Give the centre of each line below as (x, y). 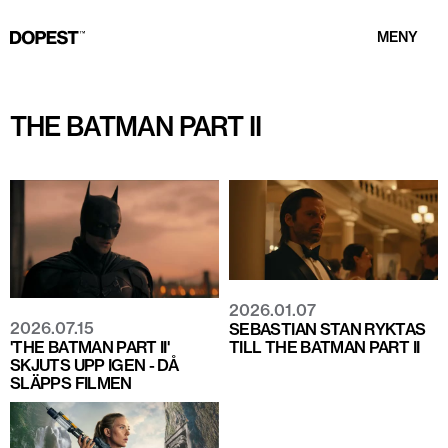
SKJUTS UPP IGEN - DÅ (94, 364)
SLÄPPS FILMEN (71, 382)
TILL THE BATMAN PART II (324, 346)
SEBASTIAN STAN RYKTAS (327, 328)
